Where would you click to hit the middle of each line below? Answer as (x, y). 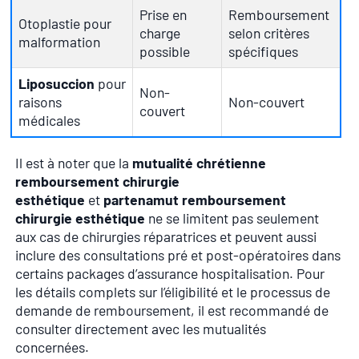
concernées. (52, 347)
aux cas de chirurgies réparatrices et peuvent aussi (166, 236)
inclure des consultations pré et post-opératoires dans (178, 254)
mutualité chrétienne (199, 162)
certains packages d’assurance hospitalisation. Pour (170, 273)
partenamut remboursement (195, 199)
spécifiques (263, 51)
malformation (59, 41)
